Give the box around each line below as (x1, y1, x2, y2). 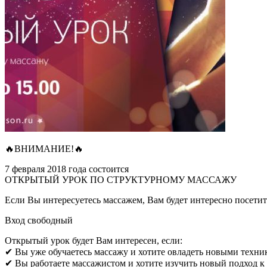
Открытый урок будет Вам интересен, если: (5, 235, 182, 246)
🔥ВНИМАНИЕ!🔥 (5, 143, 83, 154)
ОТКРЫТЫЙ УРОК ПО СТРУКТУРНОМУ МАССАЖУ (5, 174, 237, 185)
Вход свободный (5, 215, 73, 225)
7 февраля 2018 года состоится (5, 163, 129, 174)
